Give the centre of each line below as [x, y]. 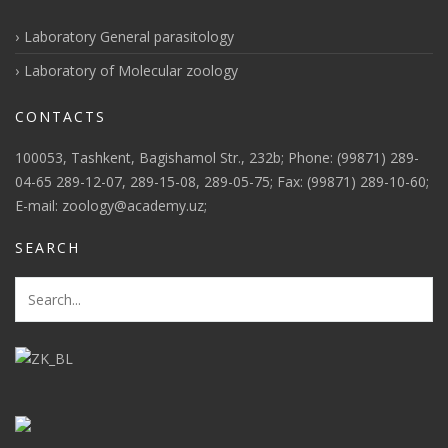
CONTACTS [60, 116]
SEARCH [47, 247]
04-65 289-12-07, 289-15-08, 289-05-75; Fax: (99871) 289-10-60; [222, 181]
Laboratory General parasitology [129, 36]
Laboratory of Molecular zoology [131, 70]
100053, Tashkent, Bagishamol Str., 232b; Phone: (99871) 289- [217, 157]
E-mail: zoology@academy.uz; [111, 205]
